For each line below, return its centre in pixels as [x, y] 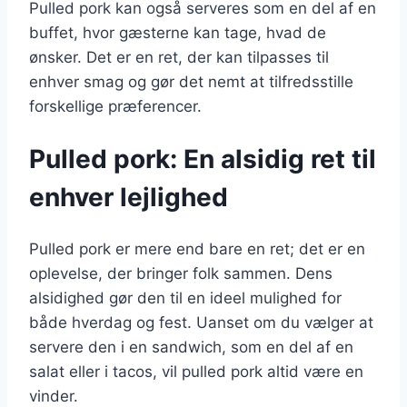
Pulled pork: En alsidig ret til [203, 159]
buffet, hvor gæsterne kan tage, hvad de [178, 32]
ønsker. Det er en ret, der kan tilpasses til [179, 57]
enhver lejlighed [129, 198]
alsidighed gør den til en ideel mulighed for [185, 298]
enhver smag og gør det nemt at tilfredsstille [191, 81]
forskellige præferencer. [115, 106]
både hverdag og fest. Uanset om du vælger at [201, 323]
